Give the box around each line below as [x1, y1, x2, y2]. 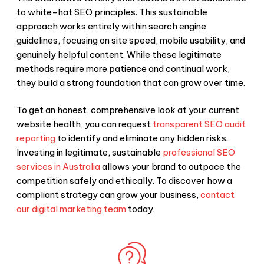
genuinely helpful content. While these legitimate [16, 48, 222, 60]
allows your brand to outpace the [100, 161, 241, 173]
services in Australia [16, 161, 100, 173]
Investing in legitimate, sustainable [16, 147, 161, 159]
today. [126, 203, 155, 215]
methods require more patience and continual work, [16, 62, 230, 74]
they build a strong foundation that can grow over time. [16, 77, 245, 88]
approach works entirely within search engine [16, 20, 206, 32]
